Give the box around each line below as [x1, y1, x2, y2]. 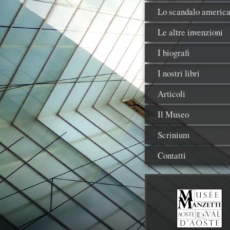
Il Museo [158, 108, 189, 120]
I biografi [158, 47, 189, 59]
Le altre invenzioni [158, 26, 223, 38]
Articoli [158, 88, 185, 100]
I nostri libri [158, 67, 200, 79]
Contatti [158, 149, 186, 161]
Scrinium [158, 129, 189, 141]
